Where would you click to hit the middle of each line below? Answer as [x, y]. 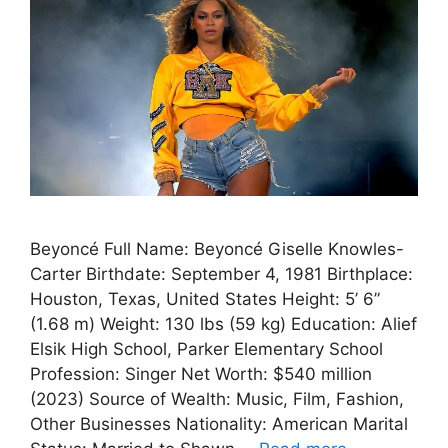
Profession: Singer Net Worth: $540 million [201, 374]
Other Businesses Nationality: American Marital [219, 424]
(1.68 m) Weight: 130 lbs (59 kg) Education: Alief [223, 324]
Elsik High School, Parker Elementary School [206, 349]
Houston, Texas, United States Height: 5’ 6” [205, 299]
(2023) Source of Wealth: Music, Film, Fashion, [217, 399]
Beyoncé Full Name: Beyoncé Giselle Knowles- [217, 249]
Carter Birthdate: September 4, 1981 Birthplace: [221, 274]
